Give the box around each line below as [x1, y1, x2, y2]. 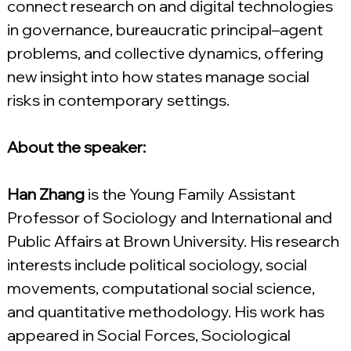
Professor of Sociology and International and [6, 208, 335, 228]
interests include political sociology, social [6, 255, 310, 275]
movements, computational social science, [6, 278, 318, 299]
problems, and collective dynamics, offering [6, 43, 327, 63]
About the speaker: [6, 137, 146, 157]
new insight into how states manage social [6, 67, 313, 87]
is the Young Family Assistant [84, 184, 299, 204]
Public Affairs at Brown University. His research [6, 231, 342, 251]
